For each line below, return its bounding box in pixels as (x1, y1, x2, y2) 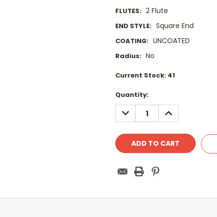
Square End (155, 21, 194, 31)
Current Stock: (115, 71, 168, 80)
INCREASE (161, 105, 195, 115)
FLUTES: (115, 6, 141, 16)
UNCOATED (153, 36, 190, 46)
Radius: (115, 51, 141, 61)
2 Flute (145, 6, 168, 16)
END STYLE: (115, 21, 152, 31)
